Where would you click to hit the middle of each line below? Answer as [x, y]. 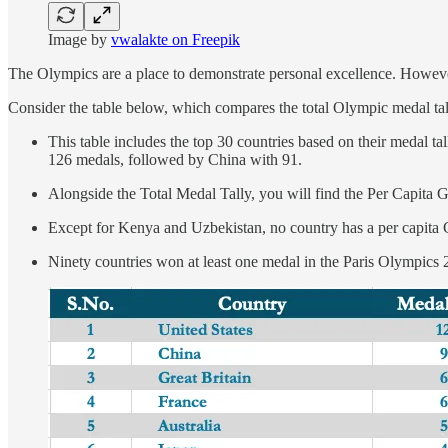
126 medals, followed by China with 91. [175, 159]
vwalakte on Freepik [175, 39]
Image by [79, 39]
